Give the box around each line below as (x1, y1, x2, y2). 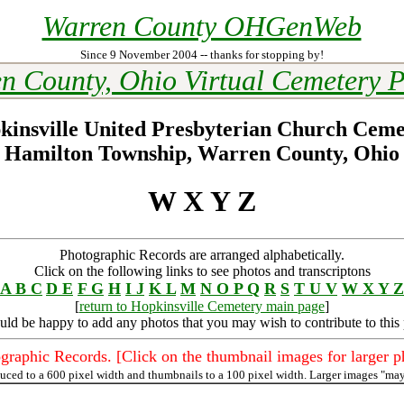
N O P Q (200, 279, 260, 298)
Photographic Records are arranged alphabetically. (60, 246, 344, 262)
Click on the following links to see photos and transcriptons (33, 262, 371, 279)
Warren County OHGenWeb (41, 10, 362, 42)
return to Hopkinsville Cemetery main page (79, 298, 325, 314)
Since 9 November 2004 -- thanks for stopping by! (80, 48, 324, 61)
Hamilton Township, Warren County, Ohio (5, 141, 399, 165)
